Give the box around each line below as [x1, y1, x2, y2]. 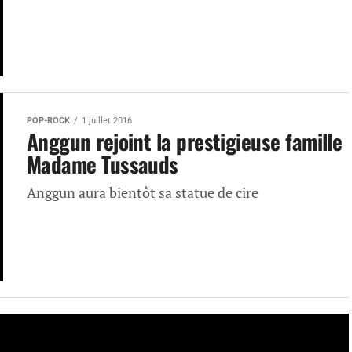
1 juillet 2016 [82, 115, 132, 126]
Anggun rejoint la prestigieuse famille [27, 126, 343, 157]
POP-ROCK [27, 115, 70, 126]
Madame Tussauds [27, 148, 178, 180]
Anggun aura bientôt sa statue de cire [27, 184, 258, 202]
